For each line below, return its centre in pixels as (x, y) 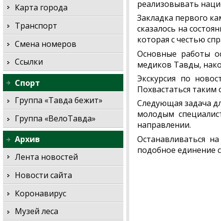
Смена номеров (46, 44)
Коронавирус (41, 193)
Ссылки (29, 62)
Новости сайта (44, 175)
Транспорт (36, 25)
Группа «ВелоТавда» (55, 119)
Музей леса (37, 211)
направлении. (164, 125)
